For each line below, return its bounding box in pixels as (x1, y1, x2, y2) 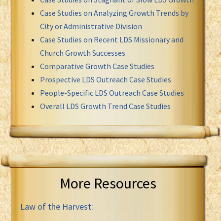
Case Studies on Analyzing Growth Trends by (40, 7, 188, 18)
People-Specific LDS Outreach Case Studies (40, 87, 184, 98)
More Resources (60, 173, 156, 192)
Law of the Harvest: (20, 200, 93, 212)
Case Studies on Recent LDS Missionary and (40, 34, 184, 44)
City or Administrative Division (40, 21, 142, 31)
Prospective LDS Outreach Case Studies (40, 74, 171, 84)
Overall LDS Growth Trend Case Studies (40, 101, 171, 111)
